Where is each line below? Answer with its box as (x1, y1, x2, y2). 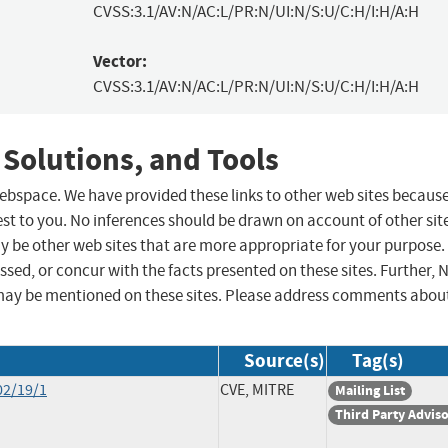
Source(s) (244, 348, 325, 374)
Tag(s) (352, 348, 404, 374)
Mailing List (335, 381, 405, 401)
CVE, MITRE (220, 380, 294, 401)
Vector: (92, 50, 147, 74)
